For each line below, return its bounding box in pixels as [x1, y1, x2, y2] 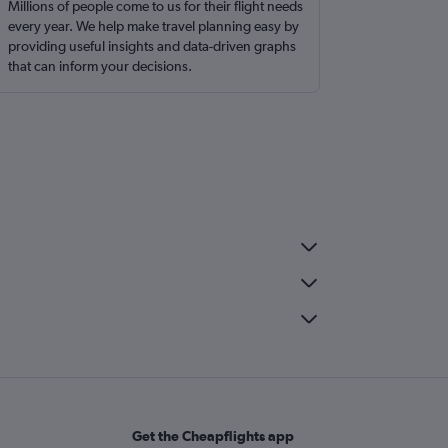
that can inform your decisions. [8, 58, 193, 74]
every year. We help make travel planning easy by [8, 18, 300, 34]
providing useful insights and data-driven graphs [8, 38, 297, 54]
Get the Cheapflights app [131, 428, 294, 444]
